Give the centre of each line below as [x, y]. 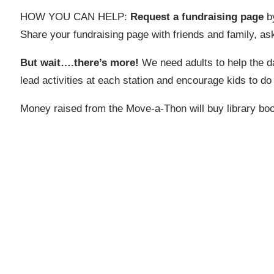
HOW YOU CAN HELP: [75, 17]
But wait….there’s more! [81, 63]
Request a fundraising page [197, 17]
